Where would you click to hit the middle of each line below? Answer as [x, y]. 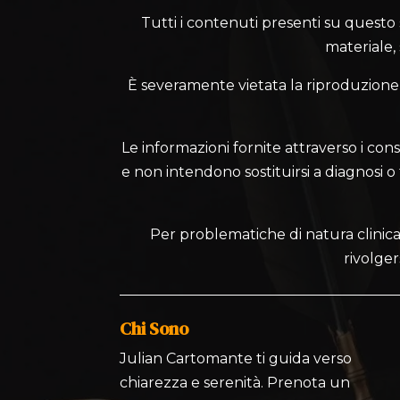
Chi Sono [154, 328]
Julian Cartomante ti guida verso [236, 358]
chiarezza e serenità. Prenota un [235, 382]
